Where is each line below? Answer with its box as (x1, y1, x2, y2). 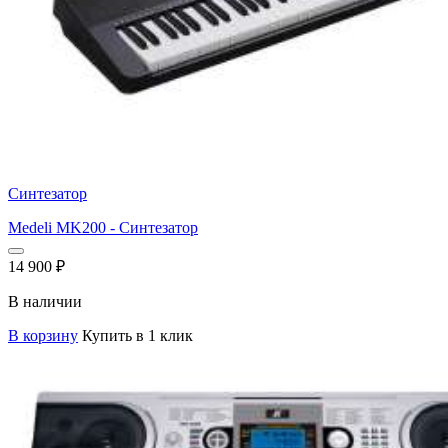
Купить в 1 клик (82, 326, 193, 344)
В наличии (8, 292, 82, 310)
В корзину (8, 326, 78, 344)
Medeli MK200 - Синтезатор (8, 218, 198, 236)
